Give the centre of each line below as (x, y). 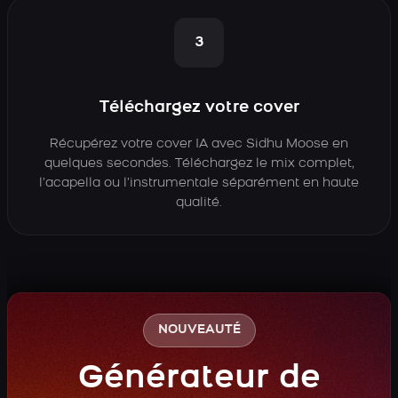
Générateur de (199, 379)
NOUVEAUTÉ (199, 330)
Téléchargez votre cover (199, 108)
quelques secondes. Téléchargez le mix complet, (199, 164)
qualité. (199, 203)
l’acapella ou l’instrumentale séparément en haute (199, 183)
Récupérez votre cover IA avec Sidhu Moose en (199, 144)
